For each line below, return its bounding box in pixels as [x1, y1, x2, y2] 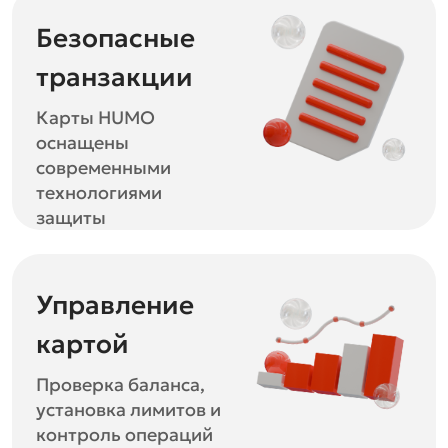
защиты [36, 206, 106, 229]
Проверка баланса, [36, 373, 205, 396]
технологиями [36, 181, 162, 204]
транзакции [36, 61, 193, 93]
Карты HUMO [36, 106, 155, 129]
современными [36, 156, 171, 179]
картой [36, 328, 129, 360]
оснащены [36, 131, 129, 154]
